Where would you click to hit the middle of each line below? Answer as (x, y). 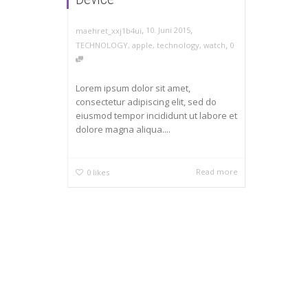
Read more (217, 171)
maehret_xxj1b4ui (109, 30)
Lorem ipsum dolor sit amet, (133, 88)
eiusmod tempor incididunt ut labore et (156, 115)
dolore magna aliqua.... (123, 129)
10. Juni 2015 (168, 30)
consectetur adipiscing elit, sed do (146, 101)
